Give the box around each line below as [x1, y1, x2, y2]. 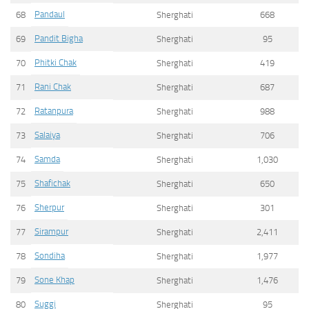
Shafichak [34, 177, 70, 188]
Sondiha [34, 250, 65, 261]
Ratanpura [34, 105, 73, 116]
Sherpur [34, 201, 64, 212]
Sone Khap [34, 274, 74, 285]
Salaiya [34, 129, 60, 140]
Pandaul [34, 8, 65, 19]
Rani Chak [34, 81, 71, 92]
